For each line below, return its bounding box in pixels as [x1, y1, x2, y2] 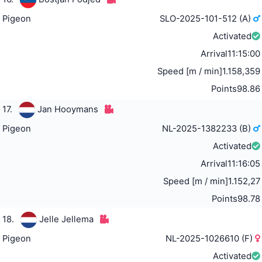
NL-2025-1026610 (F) [166, 233, 256, 244]
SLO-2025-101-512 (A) [160, 13, 254, 24]
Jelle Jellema [39, 213, 94, 225]
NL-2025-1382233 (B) [162, 123, 254, 134]
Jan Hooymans [37, 104, 98, 115]
